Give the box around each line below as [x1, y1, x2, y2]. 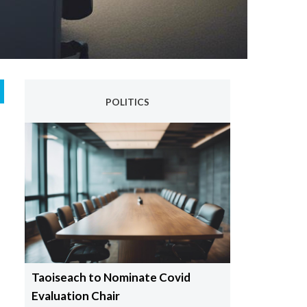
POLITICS [105, 97, 149, 108]
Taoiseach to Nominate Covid [31, 270, 191, 285]
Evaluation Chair [31, 288, 120, 304]
